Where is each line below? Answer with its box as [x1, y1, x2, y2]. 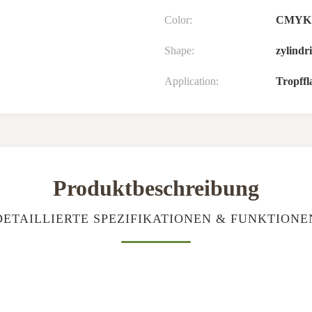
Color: [164, 14, 192, 26]
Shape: [164, 45, 194, 56]
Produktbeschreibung [53, 175, 259, 201]
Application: [164, 75, 219, 87]
